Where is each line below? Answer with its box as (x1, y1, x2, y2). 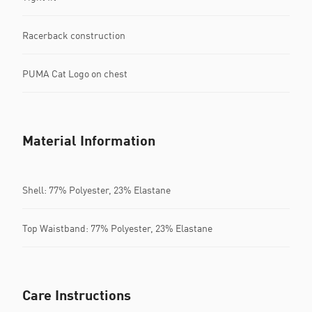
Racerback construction (22, 29, 125, 41)
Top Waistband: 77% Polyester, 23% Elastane (22, 221, 212, 234)
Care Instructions (22, 286, 131, 303)
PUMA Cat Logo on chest (22, 67, 127, 79)
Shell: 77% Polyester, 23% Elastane (22, 183, 171, 196)
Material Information (22, 132, 155, 148)
